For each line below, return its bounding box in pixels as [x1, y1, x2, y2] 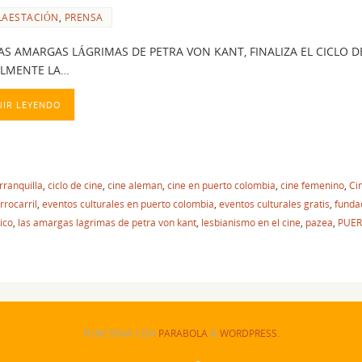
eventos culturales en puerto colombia [42, 196, 214, 210]
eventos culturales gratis [219, 196, 330, 210]
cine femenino [280, 178, 344, 192]
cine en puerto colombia [167, 178, 276, 192]
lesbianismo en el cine [201, 215, 301, 229]
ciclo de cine [48, 178, 103, 192]
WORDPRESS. [219, 326, 280, 340]
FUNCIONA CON [82, 326, 158, 340]
